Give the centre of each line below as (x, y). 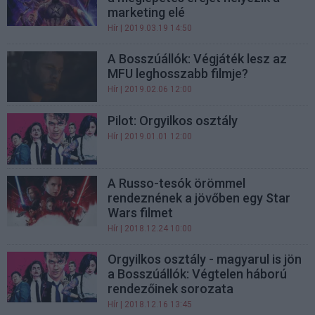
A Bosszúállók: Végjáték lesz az (198, 59)
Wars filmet (141, 212)
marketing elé (147, 13)
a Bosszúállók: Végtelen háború (198, 274)
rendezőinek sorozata (171, 288)
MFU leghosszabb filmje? (178, 74)
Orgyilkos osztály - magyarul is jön (205, 259)
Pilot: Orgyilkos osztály (173, 121)
